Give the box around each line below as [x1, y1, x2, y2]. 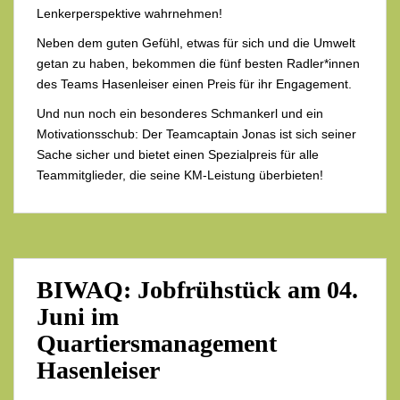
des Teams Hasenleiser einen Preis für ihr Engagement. [37, 77, 352, 92]
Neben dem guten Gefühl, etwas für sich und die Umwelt [37, 36, 355, 51]
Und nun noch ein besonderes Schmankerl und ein [37, 106, 323, 121]
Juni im [37, 303, 119, 331]
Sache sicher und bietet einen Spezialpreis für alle [37, 147, 319, 162]
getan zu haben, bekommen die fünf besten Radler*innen [37, 56, 360, 71]
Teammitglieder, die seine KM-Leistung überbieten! [37, 168, 323, 183]
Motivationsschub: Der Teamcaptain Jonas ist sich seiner [37, 127, 356, 142]
